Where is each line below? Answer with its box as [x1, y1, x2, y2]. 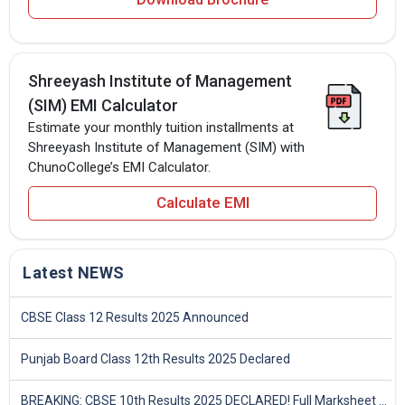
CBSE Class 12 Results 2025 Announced [21, 309, 249, 325]
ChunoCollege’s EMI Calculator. [28, 158, 211, 175]
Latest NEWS [23, 262, 125, 282]
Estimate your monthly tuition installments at [28, 118, 294, 136]
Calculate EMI [155, 193, 250, 212]
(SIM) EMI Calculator [28, 95, 178, 115]
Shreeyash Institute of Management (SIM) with [28, 138, 305, 155]
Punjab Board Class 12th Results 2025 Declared [21, 351, 290, 366]
